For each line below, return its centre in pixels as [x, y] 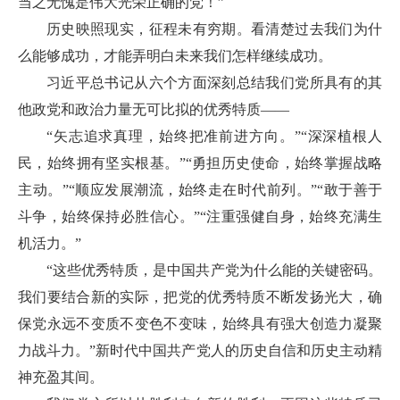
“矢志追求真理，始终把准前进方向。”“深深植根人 [214, 136]
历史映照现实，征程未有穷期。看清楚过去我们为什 [214, 29]
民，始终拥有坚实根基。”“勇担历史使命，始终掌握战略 [200, 163]
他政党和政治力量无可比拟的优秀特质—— [154, 109]
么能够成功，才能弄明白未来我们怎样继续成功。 [175, 56]
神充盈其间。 [61, 377]
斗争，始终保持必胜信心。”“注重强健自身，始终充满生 [200, 217]
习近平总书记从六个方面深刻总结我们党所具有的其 [214, 83]
